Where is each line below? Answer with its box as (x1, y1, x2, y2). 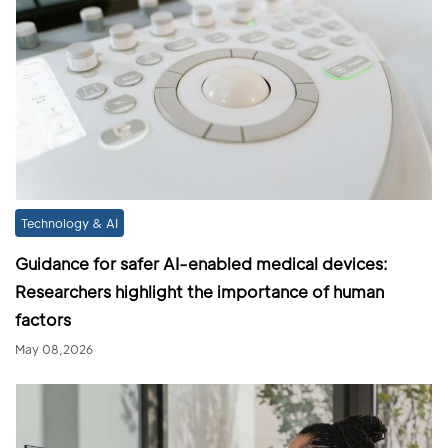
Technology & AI (21, 214, 118, 231)
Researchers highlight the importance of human (15, 280, 384, 302)
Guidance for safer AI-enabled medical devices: (15, 252, 388, 274)
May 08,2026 (15, 340, 93, 357)
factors (15, 308, 71, 330)
